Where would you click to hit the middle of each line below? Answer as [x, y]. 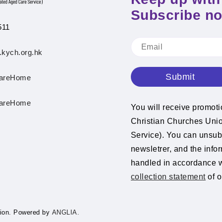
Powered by [33, 212]
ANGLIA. [65, 212]
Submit [180, 77]
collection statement [168, 177]
